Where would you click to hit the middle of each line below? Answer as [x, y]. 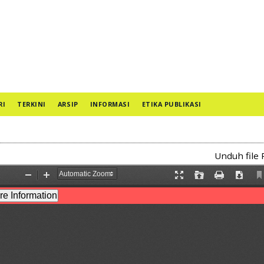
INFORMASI [110, 104]
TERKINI [32, 104]
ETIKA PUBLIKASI [171, 104]
